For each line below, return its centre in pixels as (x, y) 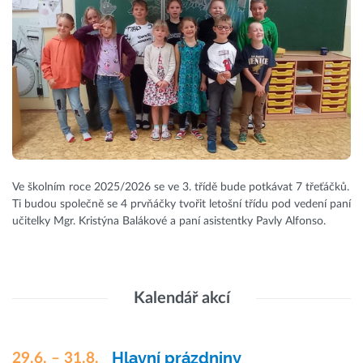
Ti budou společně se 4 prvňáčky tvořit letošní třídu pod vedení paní (181, 205)
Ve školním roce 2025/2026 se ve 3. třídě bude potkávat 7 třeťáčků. (181, 188)
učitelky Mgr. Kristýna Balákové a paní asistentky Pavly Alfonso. (171, 222)
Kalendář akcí (181, 299)
